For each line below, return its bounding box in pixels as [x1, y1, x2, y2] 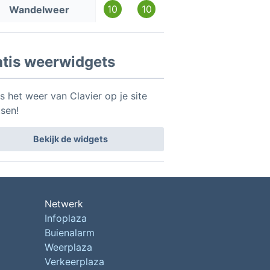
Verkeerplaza [44, 256, 104, 268]
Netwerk [44, 198, 83, 210]
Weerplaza [44, 241, 92, 254]
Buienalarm [44, 227, 95, 239]
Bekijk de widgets [33, 134, 108, 145]
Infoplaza [44, 212, 87, 225]
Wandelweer [8, 4, 69, 16]
